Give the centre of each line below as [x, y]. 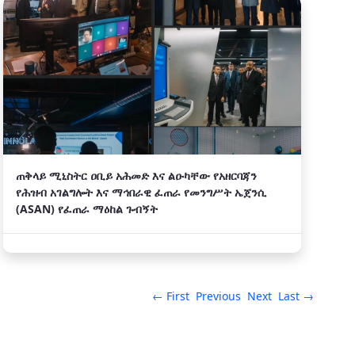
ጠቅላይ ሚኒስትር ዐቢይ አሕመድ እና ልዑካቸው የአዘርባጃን [136, 176]
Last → [296, 296]
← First [171, 296]
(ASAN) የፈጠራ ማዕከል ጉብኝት [87, 209]
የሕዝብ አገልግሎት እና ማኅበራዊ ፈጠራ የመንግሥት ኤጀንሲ [141, 192]
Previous [218, 296]
